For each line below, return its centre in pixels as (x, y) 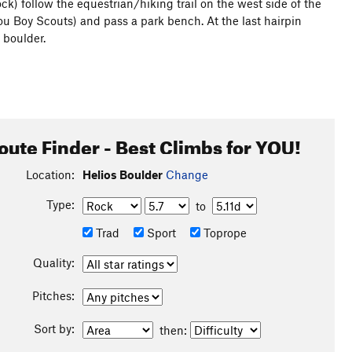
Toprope (223, 233)
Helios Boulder (122, 174)
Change (187, 174)
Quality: (53, 262)
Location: (50, 174)
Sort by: (54, 328)
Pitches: (53, 295)
